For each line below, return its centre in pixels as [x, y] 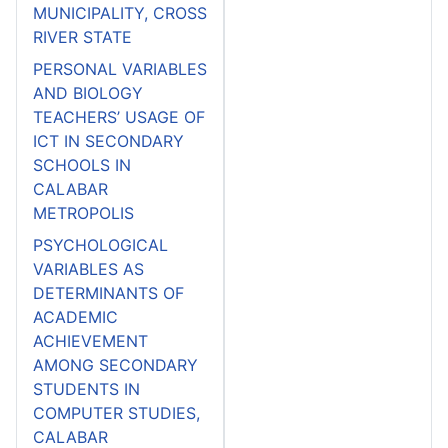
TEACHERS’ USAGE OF [119, 116]
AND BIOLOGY [88, 92]
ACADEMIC [75, 316]
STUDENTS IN [86, 388]
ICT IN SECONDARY [108, 140]
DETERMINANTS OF [108, 292]
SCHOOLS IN [82, 164]
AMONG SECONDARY [115, 364]
